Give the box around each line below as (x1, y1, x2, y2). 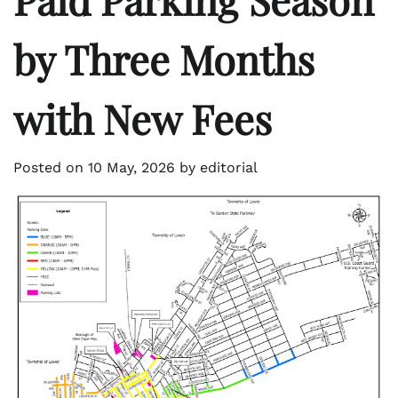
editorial (200, 159, 258, 177)
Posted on (13, 159, 88, 177)
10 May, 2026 (88, 159, 175, 177)
